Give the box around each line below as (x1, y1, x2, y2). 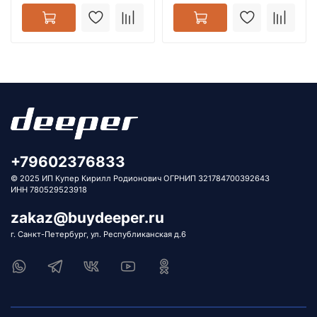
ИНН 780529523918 (11, 185, 87, 195)
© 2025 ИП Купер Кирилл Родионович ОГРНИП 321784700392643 (11, 173, 270, 184)
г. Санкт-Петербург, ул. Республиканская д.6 (11, 229, 186, 240)
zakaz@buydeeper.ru (11, 209, 164, 227)
